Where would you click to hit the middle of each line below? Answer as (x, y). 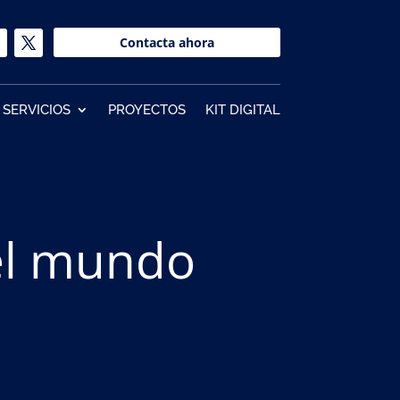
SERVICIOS (36, 110)
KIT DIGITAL (242, 110)
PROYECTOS (146, 110)
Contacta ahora (167, 42)
